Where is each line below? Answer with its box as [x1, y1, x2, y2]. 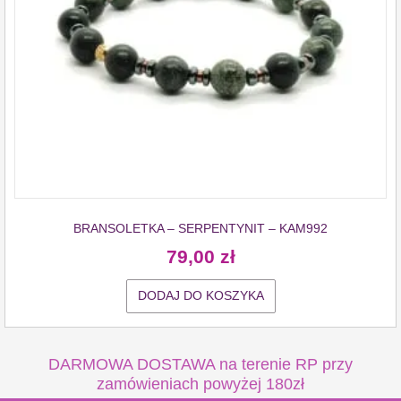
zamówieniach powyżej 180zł [97, 375, 304, 394]
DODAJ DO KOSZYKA [137, 289, 264, 303]
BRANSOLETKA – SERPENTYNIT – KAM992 [73, 220, 328, 235]
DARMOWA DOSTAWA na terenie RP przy [48, 355, 353, 374]
